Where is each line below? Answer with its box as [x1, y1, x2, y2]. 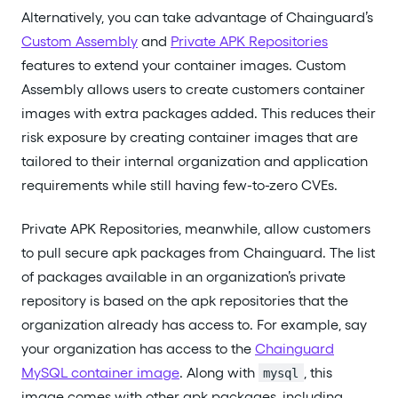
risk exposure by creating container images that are [21, 129, 358, 147]
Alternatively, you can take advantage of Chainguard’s [21, 9, 373, 27]
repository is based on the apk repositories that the [21, 291, 348, 309]
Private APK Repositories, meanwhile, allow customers [21, 219, 370, 237]
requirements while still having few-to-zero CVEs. [21, 177, 338, 195]
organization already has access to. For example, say [21, 315, 367, 333]
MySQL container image [21, 363, 179, 381]
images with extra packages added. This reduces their [21, 105, 376, 123]
